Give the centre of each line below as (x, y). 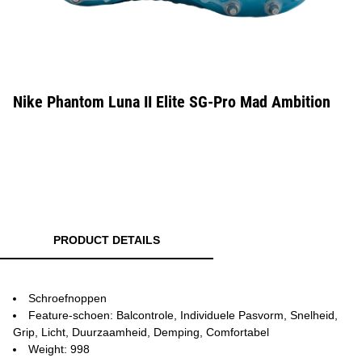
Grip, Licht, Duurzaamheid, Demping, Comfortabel (141, 332)
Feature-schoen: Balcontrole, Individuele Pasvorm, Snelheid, (183, 315)
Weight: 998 (59, 349)
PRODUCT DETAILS (107, 240)
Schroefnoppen (67, 298)
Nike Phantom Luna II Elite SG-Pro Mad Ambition (172, 102)
